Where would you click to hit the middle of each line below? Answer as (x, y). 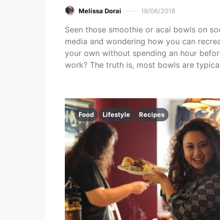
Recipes (152, 114)
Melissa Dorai (100, 11)
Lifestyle (116, 114)
